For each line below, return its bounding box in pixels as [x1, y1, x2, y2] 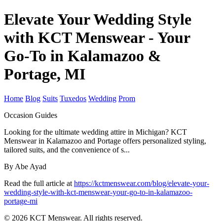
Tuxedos [60, 94, 86, 103]
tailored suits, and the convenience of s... [4, 145, 130, 154]
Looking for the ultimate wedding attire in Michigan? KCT [4, 127, 187, 136]
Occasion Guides [4, 110, 57, 119]
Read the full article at [4, 179, 74, 187]
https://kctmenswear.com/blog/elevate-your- [74, 179, 209, 187]
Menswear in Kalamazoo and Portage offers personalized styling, [4, 136, 206, 145]
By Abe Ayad [4, 162, 46, 171]
